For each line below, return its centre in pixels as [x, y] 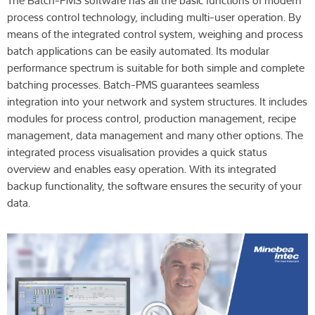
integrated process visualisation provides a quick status [137, 152]
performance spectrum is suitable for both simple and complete [156, 68]
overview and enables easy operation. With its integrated [142, 169]
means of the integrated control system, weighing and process [155, 34]
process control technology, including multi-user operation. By [154, 17]
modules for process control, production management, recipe [152, 118]
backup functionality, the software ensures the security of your [154, 186]
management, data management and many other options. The [155, 135]
